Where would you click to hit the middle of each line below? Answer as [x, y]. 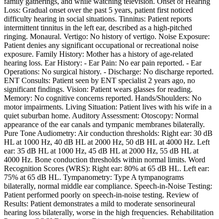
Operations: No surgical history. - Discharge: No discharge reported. [109, 72]
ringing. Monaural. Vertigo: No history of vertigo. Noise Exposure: [107, 37]
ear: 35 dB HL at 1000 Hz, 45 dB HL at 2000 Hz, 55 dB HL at [101, 151]
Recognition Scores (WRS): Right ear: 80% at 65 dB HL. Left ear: [107, 169]
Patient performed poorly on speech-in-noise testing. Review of [101, 195]
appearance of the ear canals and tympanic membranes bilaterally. [104, 125]
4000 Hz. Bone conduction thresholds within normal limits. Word [105, 160]
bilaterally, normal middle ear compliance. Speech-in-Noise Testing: [108, 186]
